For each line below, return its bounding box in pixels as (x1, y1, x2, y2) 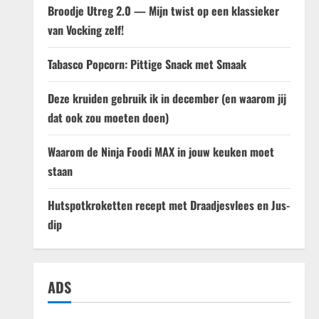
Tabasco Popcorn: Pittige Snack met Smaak (47, 56, 246, 73)
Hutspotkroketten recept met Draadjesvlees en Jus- (47, 197, 290, 214)
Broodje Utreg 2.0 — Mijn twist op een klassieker (47, 2, 279, 20)
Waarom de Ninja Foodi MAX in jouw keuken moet (47, 143, 274, 161)
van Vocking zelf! (47, 21, 124, 39)
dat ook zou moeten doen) (47, 109, 169, 127)
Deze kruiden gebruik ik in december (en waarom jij (47, 90, 286, 108)
